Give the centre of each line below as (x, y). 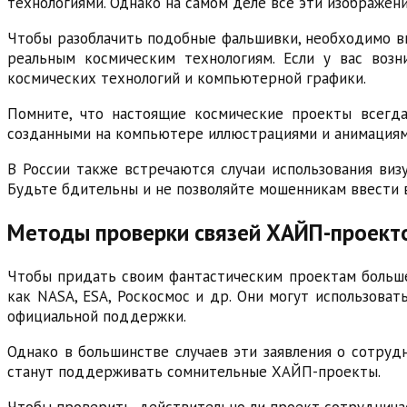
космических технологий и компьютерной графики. (187, 79)
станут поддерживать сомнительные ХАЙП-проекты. (194, 371)
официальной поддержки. (97, 316)
